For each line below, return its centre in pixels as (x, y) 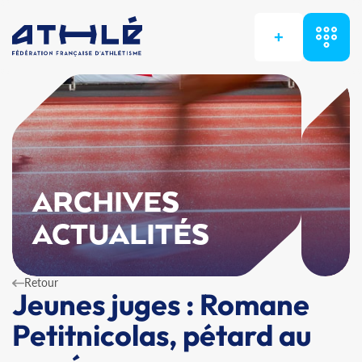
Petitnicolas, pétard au (162, 335)
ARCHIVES (106, 204)
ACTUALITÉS (121, 236)
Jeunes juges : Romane (161, 304)
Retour (41, 282)
